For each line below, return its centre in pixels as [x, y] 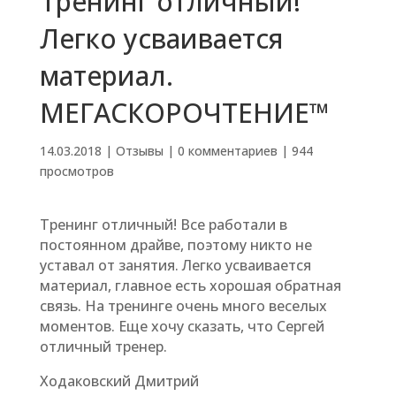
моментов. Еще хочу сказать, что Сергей [182, 326]
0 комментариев [227, 151]
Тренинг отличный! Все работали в [163, 225]
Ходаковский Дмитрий [119, 381]
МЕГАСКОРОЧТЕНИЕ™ [184, 113]
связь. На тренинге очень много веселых [183, 306]
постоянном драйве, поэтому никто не [175, 245]
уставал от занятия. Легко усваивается [175, 265]
